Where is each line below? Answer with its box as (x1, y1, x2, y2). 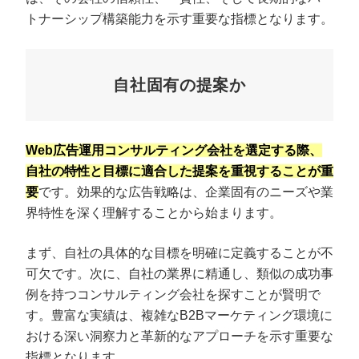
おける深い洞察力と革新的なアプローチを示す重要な (26, 329, 333, 343)
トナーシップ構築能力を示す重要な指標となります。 (26, 11, 333, 26)
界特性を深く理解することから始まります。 (26, 205, 282, 220)
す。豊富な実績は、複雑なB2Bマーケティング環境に (26, 308, 333, 322)
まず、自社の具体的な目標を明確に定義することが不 (26, 245, 333, 260)
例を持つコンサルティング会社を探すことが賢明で (26, 287, 321, 301)
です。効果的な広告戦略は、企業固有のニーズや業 (38, 184, 333, 199)
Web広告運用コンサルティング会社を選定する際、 (26, 143, 322, 157)
